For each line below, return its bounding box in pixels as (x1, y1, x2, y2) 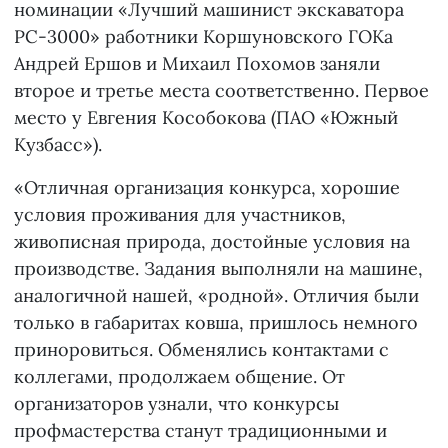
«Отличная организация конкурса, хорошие (14, 176, 400, 200)
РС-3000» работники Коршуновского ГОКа (14, 25, 393, 49)
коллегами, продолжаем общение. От (14, 365, 345, 389)
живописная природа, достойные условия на (14, 230, 410, 254)
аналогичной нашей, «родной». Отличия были (14, 284, 419, 308)
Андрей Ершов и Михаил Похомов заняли (14, 52, 380, 76)
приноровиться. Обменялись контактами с (14, 338, 389, 362)
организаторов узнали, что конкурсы (14, 392, 339, 416)
